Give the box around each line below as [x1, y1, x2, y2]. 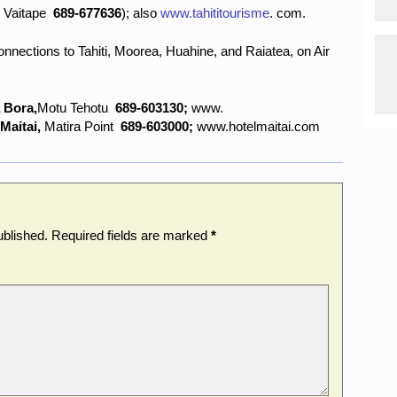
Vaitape [4, 6, 53, 21]
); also [121, 6, 160, 21]
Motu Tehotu [37, 101, 115, 116]
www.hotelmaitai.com [197, 120, 320, 135]
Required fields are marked [51, 228, 211, 244]
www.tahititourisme [160, 6, 269, 21]
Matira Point [44, 120, 121, 135]
